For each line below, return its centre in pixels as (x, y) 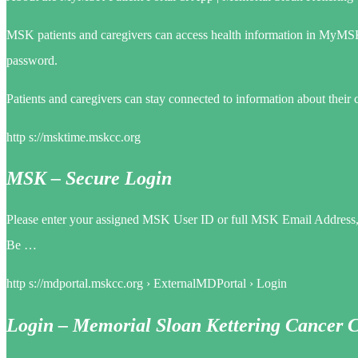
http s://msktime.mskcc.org (74, 137)
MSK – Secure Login (89, 179)
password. (32, 60)
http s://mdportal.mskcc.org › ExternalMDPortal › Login (147, 284)
